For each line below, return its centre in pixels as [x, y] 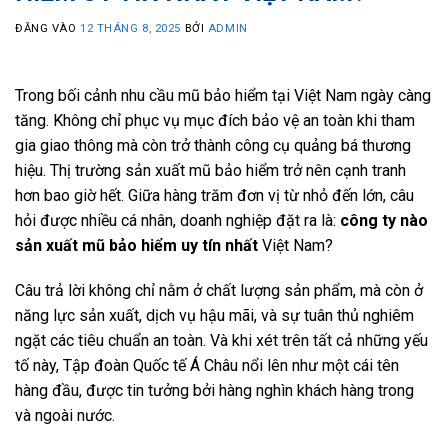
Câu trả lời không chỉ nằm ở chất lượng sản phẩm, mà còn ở [219, 291]
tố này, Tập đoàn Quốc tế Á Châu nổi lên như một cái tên [207, 366]
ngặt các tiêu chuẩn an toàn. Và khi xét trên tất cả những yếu [221, 341]
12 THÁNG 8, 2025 [131, 28]
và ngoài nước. [65, 416]
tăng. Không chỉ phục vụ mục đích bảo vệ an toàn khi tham [215, 120]
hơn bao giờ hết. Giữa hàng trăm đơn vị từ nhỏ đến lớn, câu [214, 195]
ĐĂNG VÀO [48, 28]
